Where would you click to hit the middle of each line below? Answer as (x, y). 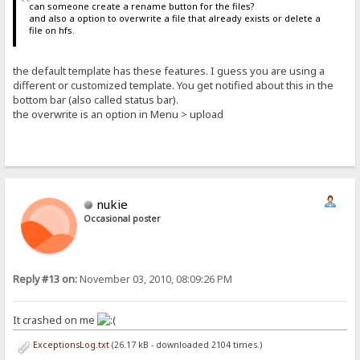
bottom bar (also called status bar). (96, 99)
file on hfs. (51, 31)
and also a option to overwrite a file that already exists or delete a (174, 18)
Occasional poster (123, 218)
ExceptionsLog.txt (70, 344)
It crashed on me (55, 319)
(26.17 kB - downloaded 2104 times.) (185, 344)
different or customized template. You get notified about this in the (174, 85)
